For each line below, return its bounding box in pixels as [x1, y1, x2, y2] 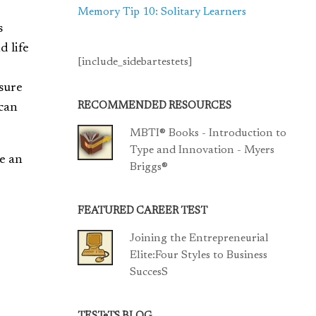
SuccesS [130, 267, 169, 278]
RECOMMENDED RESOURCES [78, 101, 232, 111]
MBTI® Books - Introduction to [130, 128, 287, 139]
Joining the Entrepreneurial [130, 233, 269, 244]
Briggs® [130, 162, 169, 173]
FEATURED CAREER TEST [78, 206, 208, 217]
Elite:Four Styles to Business [130, 250, 268, 261]
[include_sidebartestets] [78, 56, 193, 68]
